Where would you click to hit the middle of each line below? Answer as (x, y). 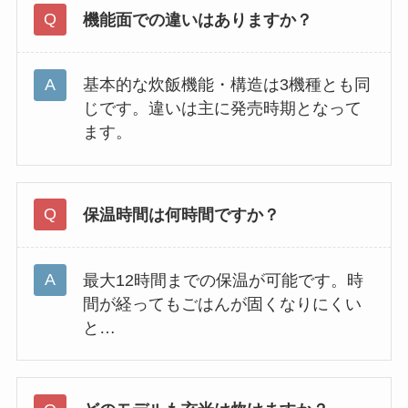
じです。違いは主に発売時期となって (222, 109)
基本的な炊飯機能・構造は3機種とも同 (226, 85)
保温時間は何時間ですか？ (181, 214)
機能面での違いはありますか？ (197, 20)
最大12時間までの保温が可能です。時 (223, 280)
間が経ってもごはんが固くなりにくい (222, 304)
